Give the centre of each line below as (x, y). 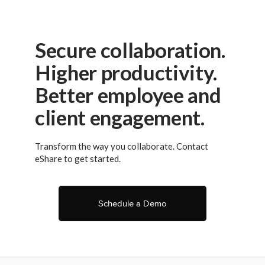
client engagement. (120, 117)
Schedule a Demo (132, 204)
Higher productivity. (126, 72)
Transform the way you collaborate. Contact (122, 146)
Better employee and (128, 95)
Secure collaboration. (130, 50)
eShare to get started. (78, 159)
